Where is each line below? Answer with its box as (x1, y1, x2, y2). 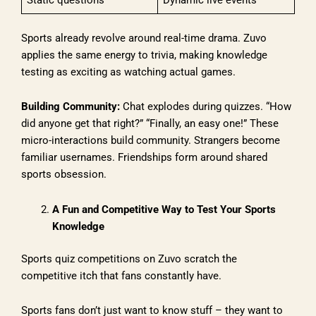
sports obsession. (21, 168, 107, 181)
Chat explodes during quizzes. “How (120, 100, 291, 114)
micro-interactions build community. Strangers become (21, 134, 280, 147)
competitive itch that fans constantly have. (21, 269, 221, 282)
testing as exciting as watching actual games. (21, 65, 236, 78)
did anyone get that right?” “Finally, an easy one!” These (21, 117, 279, 130)
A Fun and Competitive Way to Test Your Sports (51, 202, 276, 216)
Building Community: (21, 100, 120, 114)
